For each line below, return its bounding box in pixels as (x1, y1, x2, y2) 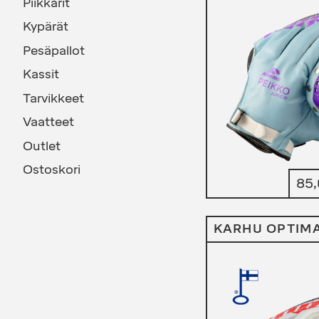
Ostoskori (23, 162, 80, 177)
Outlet (23, 138, 61, 153)
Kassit (23, 67, 59, 82)
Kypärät (23, 19, 68, 34)
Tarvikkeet (23, 90, 84, 105)
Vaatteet (23, 115, 74, 130)
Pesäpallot (23, 43, 85, 58)
